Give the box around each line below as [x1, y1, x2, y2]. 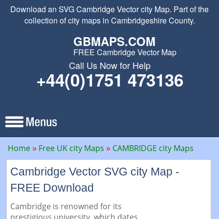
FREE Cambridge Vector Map [73, 46, 176, 58]
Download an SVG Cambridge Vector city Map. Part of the [10, 3, 209, 15]
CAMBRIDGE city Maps [112, 143, 194, 153]
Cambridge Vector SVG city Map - [10, 165, 179, 178]
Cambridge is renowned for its [10, 201, 122, 212]
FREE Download [10, 181, 94, 194]
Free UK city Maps [39, 143, 104, 153]
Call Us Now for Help [68, 59, 151, 71]
